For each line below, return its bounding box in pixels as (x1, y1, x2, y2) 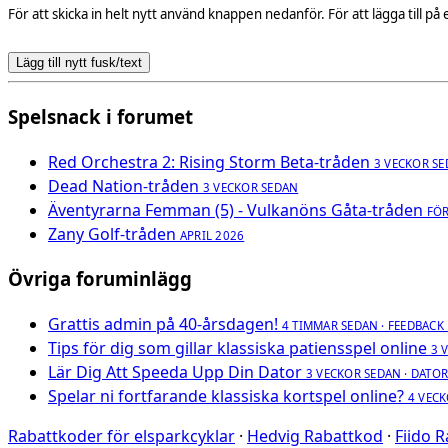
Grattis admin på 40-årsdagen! (48, 313, 278, 336)
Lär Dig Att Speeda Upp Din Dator (48, 361, 302, 384)
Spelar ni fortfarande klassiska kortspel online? (48, 385, 404, 408)
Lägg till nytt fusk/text (16, 55, 142, 71)
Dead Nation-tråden (48, 174, 199, 197)
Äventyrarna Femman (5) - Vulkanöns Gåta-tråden (48, 198, 423, 221)
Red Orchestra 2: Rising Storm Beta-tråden (48, 150, 370, 173)
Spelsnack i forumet (8, 103, 193, 129)
